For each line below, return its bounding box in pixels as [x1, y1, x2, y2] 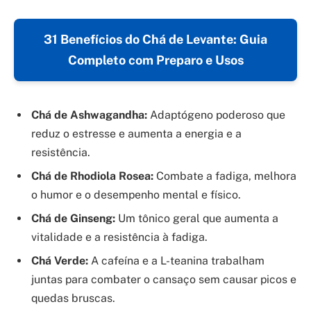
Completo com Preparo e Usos [67, 52, 244, 67]
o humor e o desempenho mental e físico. [31, 187, 241, 201]
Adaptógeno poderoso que [147, 108, 285, 121]
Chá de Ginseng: [31, 211, 115, 225]
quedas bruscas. [31, 291, 115, 305]
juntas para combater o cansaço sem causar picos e [31, 272, 296, 286]
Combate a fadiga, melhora [153, 169, 296, 183]
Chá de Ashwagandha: [31, 108, 147, 121]
